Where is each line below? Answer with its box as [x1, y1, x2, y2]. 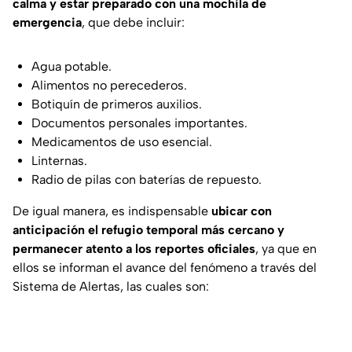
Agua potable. [31, 59, 112, 75]
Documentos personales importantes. [31, 115, 247, 131]
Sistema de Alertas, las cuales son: [13, 279, 209, 295]
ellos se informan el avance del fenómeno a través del [13, 260, 317, 276]
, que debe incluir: [82, 15, 185, 31]
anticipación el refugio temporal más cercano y [13, 222, 284, 238]
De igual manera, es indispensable [13, 203, 211, 219]
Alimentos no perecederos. [31, 78, 187, 93]
